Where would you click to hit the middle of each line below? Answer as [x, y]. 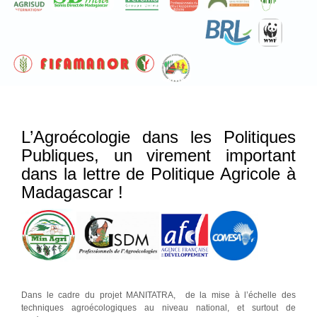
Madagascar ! [72, 192]
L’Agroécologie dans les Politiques [158, 137]
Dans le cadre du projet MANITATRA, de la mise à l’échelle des [158, 295]
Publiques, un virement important [158, 156]
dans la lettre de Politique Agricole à [158, 174]
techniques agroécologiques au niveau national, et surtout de [158, 308]
